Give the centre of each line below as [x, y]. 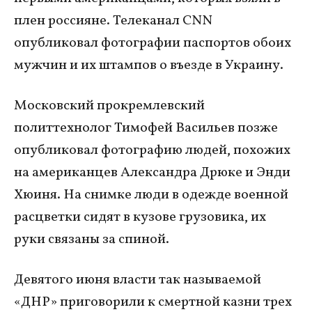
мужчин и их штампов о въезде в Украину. [149, 66]
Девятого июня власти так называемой [138, 280]
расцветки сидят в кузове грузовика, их [140, 218]
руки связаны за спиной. [92, 240]
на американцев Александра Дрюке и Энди [152, 173]
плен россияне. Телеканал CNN [113, 21]
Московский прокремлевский [109, 106]
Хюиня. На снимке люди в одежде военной [151, 195]
